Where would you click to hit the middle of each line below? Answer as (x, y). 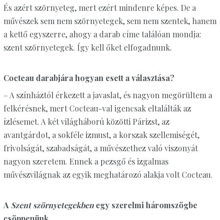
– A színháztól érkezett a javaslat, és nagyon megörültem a (108, 95)
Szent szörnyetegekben (52, 205)
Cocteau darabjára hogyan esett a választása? (89, 78)
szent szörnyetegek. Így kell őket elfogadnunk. (87, 48)
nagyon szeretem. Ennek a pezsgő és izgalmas (86, 162)
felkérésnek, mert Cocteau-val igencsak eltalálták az (97, 109)
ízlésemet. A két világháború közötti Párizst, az (86, 122)
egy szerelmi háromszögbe (145, 205)
